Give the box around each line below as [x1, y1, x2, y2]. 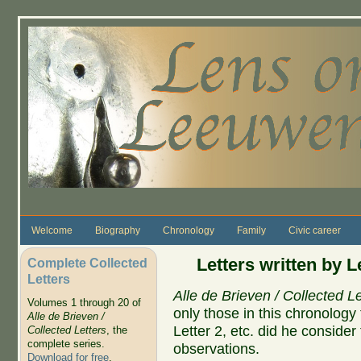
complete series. [27, 338, 105, 351]
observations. [172, 340, 259, 357]
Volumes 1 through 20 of [27, 297, 141, 309]
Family [236, 224, 266, 236]
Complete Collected [27, 255, 147, 270]
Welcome [31, 224, 73, 236]
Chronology [162, 224, 214, 236]
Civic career [288, 224, 341, 236]
